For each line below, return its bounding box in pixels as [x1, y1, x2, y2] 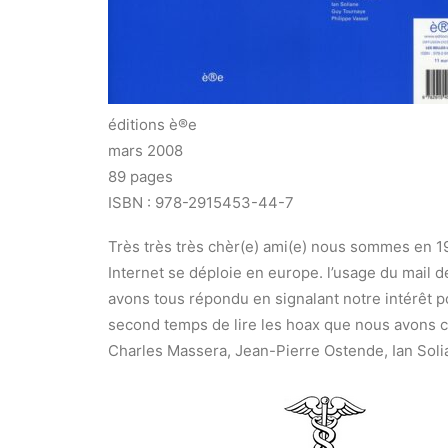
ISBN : [108, 193, 155, 212]
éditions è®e [108, 115, 197, 134]
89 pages [108, 167, 173, 186]
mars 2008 [108, 141, 183, 160]
